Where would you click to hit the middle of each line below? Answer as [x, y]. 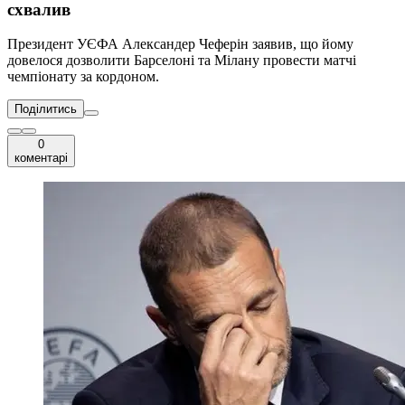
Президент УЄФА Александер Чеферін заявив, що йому [180, 44]
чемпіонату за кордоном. [83, 77]
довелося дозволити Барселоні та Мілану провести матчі [182, 61]
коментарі [41, 158]
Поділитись [46, 109]
